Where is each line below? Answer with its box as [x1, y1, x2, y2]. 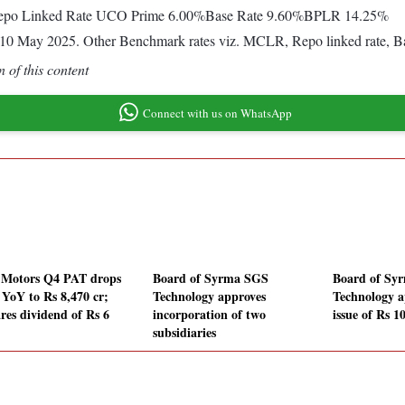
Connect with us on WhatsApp [142, 104, 292, 121]
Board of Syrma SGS [153, 268, 268, 288]
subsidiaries [153, 323, 216, 343]
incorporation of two [153, 305, 266, 325]
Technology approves [153, 287, 266, 306]
